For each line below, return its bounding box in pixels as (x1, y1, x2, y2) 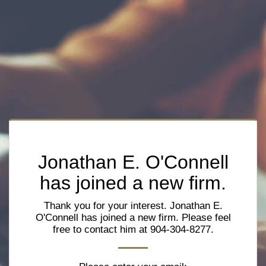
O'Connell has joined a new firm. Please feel (35, 212, 231, 223)
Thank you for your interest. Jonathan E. (43, 200, 223, 211)
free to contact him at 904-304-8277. (52, 224, 214, 235)
